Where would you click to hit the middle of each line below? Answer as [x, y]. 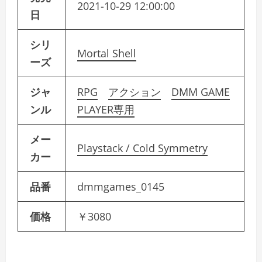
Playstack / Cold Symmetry [142, 148]
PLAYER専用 [106, 109]
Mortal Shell [107, 53]
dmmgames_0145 [121, 186]
